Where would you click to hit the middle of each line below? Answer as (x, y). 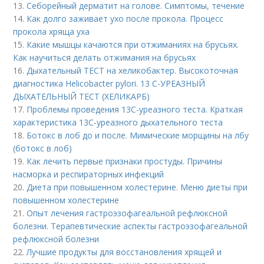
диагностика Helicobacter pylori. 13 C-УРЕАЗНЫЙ (109, 83)
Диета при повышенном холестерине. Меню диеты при (137, 187)
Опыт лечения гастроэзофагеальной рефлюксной (127, 213)
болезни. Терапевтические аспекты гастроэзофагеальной (131, 226)
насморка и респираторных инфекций (89, 174)
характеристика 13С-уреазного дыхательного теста (119, 122)
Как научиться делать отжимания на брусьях (105, 57)
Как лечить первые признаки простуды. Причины (125, 161)
